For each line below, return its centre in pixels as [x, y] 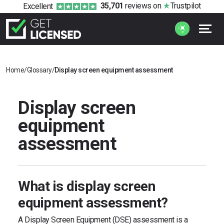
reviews [137, 6]
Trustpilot [185, 6]
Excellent [38, 6]
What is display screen [86, 186]
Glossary [39, 70]
